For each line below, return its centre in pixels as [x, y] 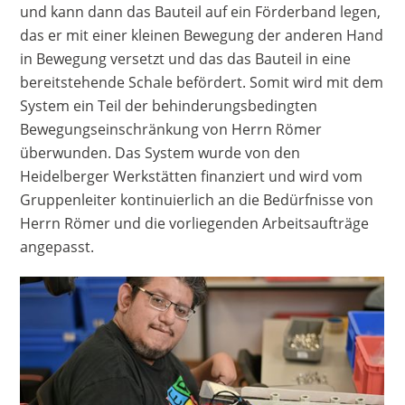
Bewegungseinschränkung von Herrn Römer [171, 129]
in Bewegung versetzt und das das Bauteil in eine [186, 58]
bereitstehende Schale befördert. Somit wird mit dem [202, 82]
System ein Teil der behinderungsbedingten [169, 105]
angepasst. [57, 246]
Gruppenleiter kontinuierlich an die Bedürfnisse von [197, 199]
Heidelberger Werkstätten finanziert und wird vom [192, 176]
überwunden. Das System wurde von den [160, 152]
